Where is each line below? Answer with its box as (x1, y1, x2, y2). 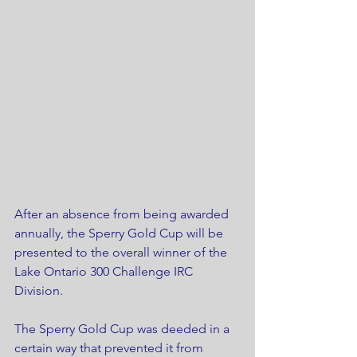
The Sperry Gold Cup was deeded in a (14, 320, 233, 336)
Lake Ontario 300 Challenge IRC (14, 263, 196, 279)
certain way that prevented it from (14, 339, 206, 355)
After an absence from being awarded (14, 206, 232, 222)
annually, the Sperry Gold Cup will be (14, 225, 226, 241)
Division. (14, 282, 63, 298)
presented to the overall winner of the (14, 244, 230, 260)
